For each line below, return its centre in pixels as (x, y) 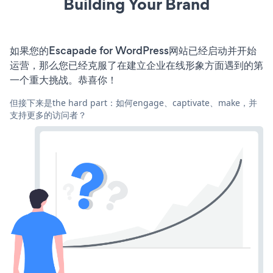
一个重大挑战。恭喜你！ (63, 80)
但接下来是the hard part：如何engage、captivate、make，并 (133, 103)
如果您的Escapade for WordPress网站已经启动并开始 (133, 51)
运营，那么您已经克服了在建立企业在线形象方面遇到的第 (136, 66)
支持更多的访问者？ (48, 115)
